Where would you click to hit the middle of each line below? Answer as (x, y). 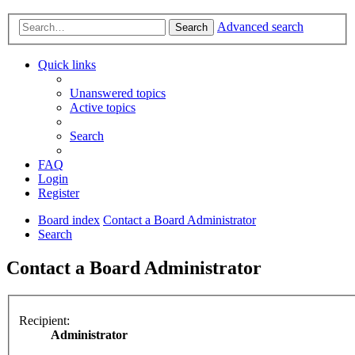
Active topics (103, 108)
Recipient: (44, 320)
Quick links (67, 65)
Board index (69, 220)
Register (59, 193)
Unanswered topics (118, 94)
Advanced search (260, 27)
